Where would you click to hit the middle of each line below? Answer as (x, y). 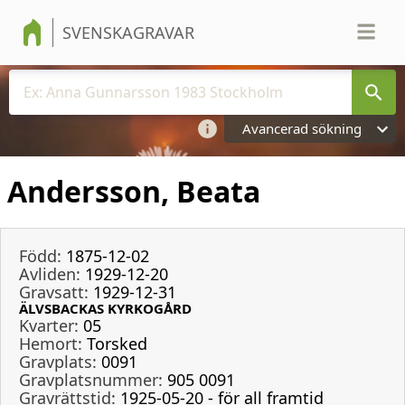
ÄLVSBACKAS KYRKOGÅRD (105, 308)
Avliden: (50, 273)
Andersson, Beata (134, 192)
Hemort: (51, 343)
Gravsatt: (54, 292)
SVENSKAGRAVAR (128, 33)
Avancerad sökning (302, 128)
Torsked (117, 343)
